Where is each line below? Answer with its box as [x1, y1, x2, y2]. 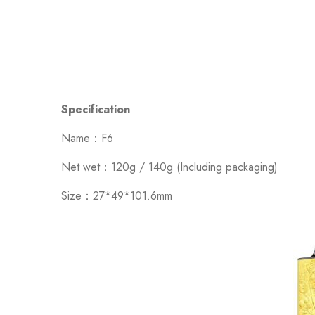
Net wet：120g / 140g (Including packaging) [61, 159, 278, 175]
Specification [61, 101, 130, 117]
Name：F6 [61, 130, 113, 146]
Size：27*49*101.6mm [61, 188, 172, 204]
